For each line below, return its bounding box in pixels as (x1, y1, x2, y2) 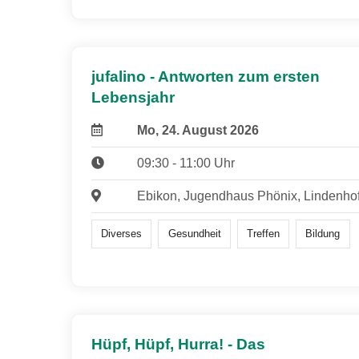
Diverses (101, 227, 143, 240)
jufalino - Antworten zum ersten (91, 67, 320, 85)
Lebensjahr (91, 88, 175, 106)
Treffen (246, 227, 280, 240)
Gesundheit (167, 227, 221, 240)
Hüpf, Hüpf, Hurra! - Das (91, 336, 265, 353)
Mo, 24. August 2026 (136, 123, 259, 137)
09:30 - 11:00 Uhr (136, 155, 235, 170)
